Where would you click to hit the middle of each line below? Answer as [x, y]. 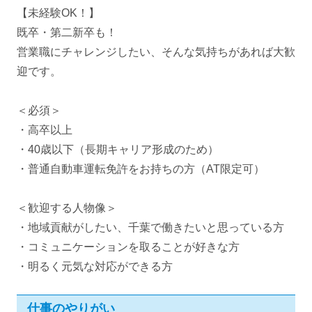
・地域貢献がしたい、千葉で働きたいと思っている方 [150, 228]
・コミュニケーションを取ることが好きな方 [128, 247]
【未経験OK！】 [58, 13]
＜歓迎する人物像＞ [67, 208]
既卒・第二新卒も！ [67, 33]
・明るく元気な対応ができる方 [95, 267]
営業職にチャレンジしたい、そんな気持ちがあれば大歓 [156, 52]
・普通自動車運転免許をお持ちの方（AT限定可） [141, 169]
